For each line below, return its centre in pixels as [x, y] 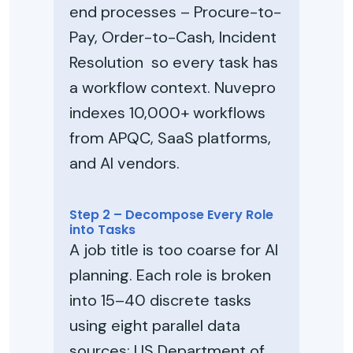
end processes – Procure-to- [175, 12]
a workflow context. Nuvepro [173, 87]
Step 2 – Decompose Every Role [171, 215]
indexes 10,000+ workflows [167, 113]
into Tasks [102, 230]
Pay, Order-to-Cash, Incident [173, 37]
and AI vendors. [124, 163]
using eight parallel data [155, 325]
